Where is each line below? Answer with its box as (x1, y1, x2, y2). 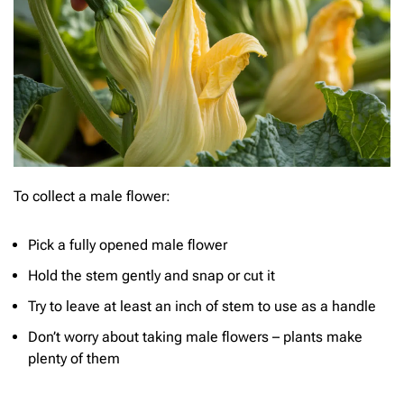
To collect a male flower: (14, 188, 170, 206)
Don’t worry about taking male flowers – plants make (28, 327, 363, 345)
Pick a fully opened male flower (28, 235, 227, 253)
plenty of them (28, 349, 120, 367)
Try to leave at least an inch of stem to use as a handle (28, 297, 376, 315)
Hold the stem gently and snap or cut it (28, 266, 275, 284)
